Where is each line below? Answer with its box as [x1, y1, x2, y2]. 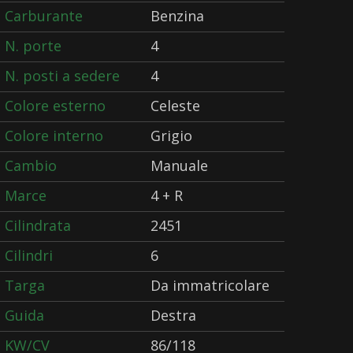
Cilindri [5, 246, 53, 265]
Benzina [150, 6, 204, 25]
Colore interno [5, 126, 103, 145]
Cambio [5, 156, 57, 175]
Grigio [150, 126, 192, 145]
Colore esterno [5, 96, 106, 115]
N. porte [5, 36, 61, 55]
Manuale [150, 156, 208, 175]
